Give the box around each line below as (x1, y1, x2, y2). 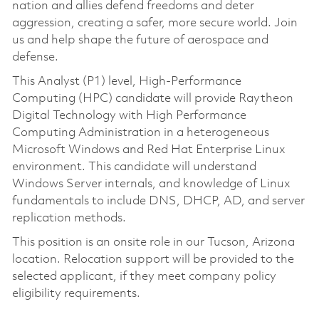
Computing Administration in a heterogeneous (11, 126, 269, 139)
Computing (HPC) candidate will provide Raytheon (11, 92, 293, 105)
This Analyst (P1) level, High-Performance (11, 75, 241, 88)
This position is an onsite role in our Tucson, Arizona (11, 236, 295, 249)
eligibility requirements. (11, 287, 140, 300)
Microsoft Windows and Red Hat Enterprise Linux (11, 143, 286, 156)
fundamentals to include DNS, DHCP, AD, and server (11, 194, 305, 207)
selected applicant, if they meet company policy (11, 270, 276, 283)
